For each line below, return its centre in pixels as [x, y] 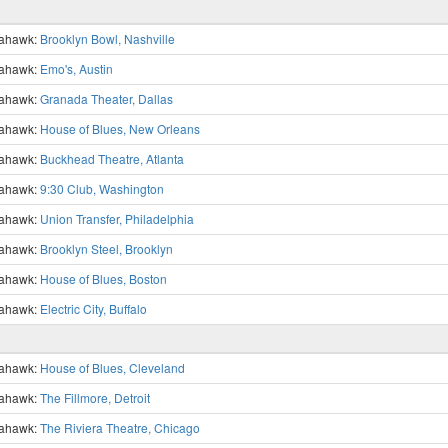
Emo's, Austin [76, 68]
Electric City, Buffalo [93, 308]
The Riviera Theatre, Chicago [120, 427]
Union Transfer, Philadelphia [117, 218]
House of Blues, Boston [103, 278]
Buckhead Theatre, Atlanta [112, 158]
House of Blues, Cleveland [112, 367]
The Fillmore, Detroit [95, 397]
